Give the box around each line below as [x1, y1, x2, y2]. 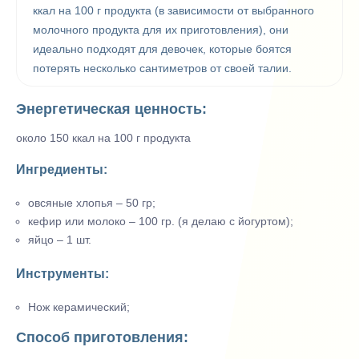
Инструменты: [16, 266, 109, 280]
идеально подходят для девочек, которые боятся [33, 42, 292, 56]
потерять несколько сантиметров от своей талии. [33, 62, 292, 75]
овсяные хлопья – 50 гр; [28, 196, 155, 210]
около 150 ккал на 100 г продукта [16, 131, 191, 144]
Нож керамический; [28, 301, 130, 314]
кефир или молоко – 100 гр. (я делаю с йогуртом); [28, 215, 293, 228]
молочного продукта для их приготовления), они [33, 23, 288, 37]
